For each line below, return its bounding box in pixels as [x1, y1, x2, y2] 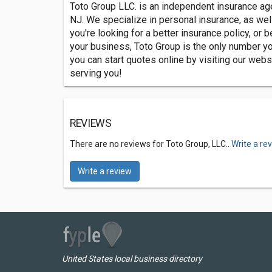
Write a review [78, 166, 132, 176]
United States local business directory [62, 254, 202, 263]
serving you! [70, 67, 122, 79]
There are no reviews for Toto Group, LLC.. [70, 139, 231, 149]
